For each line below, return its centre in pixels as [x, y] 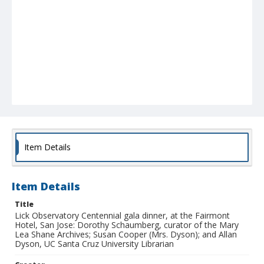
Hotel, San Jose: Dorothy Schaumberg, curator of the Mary [127, 225]
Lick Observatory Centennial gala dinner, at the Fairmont [122, 216]
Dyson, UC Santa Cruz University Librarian [94, 244]
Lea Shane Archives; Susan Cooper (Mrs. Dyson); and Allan [126, 235]
